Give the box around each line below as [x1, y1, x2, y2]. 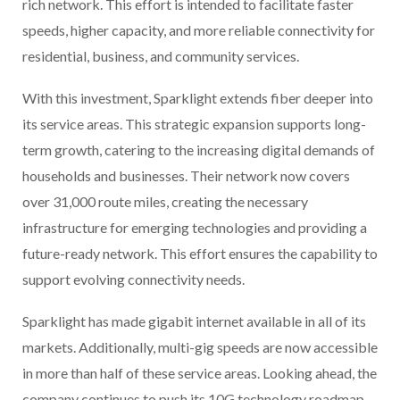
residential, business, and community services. [22, 47, 299, 65]
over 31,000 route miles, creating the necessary [22, 193, 308, 211]
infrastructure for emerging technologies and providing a [22, 219, 367, 237]
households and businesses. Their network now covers [22, 167, 350, 185]
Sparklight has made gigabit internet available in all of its [22, 312, 366, 330]
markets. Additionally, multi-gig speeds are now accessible [22, 338, 378, 356]
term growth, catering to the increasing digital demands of [22, 141, 375, 159]
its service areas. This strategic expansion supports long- [22, 115, 366, 133]
